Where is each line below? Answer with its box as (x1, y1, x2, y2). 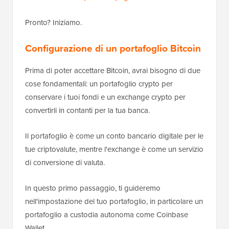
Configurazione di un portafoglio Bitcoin (25, 41, 201, 56)
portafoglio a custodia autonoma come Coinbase (25, 209, 188, 221)
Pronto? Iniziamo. (25, 17, 82, 29)
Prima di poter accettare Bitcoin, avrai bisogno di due (25, 65, 200, 77)
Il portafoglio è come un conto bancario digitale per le (25, 130, 203, 142)
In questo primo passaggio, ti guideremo (25, 182, 161, 194)
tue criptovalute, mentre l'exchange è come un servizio (25, 144, 203, 155)
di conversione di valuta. (25, 157, 105, 169)
